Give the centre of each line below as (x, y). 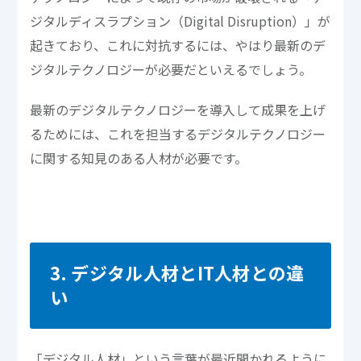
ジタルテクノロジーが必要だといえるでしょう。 (171, 69)
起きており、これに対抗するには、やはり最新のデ (178, 45)
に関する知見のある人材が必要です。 (139, 158)
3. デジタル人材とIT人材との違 (177, 272)
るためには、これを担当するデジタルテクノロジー (178, 133)
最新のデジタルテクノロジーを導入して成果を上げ (178, 109)
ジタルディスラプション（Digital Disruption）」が (180, 21)
